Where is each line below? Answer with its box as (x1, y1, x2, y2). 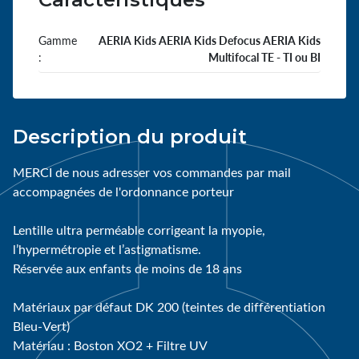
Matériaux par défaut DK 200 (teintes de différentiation (13, 297, 325, 315)
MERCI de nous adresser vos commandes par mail (13, 163, 291, 180)
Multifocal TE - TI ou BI (208, 49, 321, 65)
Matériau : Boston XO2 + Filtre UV (13, 336, 208, 353)
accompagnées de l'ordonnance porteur (13, 182, 234, 200)
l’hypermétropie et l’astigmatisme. (13, 240, 201, 257)
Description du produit (13, 124, 247, 148)
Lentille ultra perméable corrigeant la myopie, (13, 220, 265, 238)
